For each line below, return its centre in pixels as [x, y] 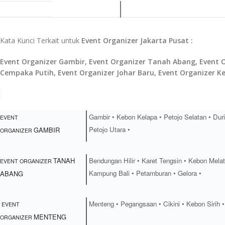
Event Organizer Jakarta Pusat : [136, 41]
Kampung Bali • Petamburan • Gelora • [145, 173]
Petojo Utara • [109, 130]
